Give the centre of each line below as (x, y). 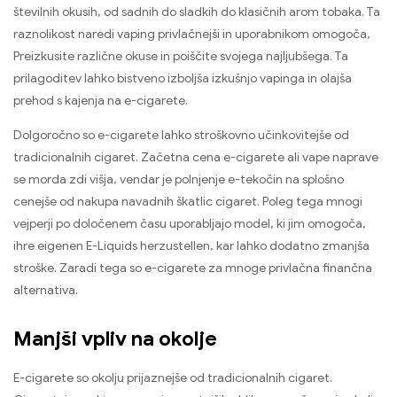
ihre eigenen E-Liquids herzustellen (112, 245)
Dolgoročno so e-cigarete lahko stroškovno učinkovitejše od (181, 135)
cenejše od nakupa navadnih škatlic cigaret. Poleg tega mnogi (188, 201)
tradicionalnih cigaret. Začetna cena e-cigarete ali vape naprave (196, 157)
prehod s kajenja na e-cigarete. (101, 100)
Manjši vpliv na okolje (115, 339)
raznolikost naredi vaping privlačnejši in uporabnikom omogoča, (192, 34)
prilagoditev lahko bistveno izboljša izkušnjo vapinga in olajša (183, 78)
